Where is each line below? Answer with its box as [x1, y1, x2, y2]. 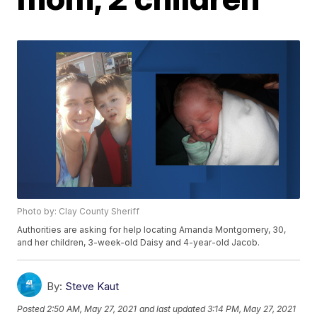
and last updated [139, 303, 206, 314]
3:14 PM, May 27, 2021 [207, 303, 296, 314]
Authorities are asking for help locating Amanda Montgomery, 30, [17, 224, 287, 236]
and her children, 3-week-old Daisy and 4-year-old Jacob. [17, 237, 260, 248]
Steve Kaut [65, 279, 120, 294]
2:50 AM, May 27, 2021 [47, 303, 137, 314]
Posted [17, 303, 47, 314]
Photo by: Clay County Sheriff [17, 206, 140, 217]
